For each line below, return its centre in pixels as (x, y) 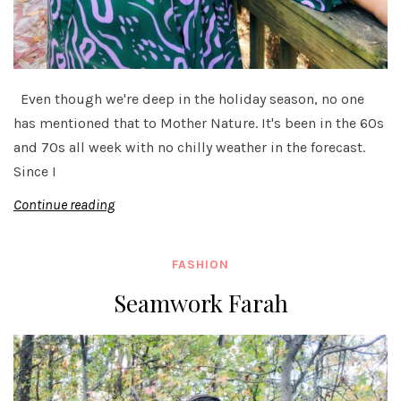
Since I (35, 171)
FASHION (200, 264)
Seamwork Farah (200, 303)
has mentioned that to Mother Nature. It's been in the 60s (199, 123)
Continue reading (64, 204)
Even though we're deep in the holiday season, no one (189, 98)
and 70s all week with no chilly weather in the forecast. (189, 147)
